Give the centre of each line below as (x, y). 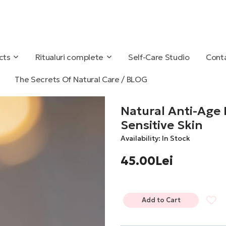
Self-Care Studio (159, 57)
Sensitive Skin (162, 125)
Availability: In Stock (155, 138)
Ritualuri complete (69, 57)
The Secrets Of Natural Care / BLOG (81, 79)
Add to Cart (161, 200)
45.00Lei (147, 161)
